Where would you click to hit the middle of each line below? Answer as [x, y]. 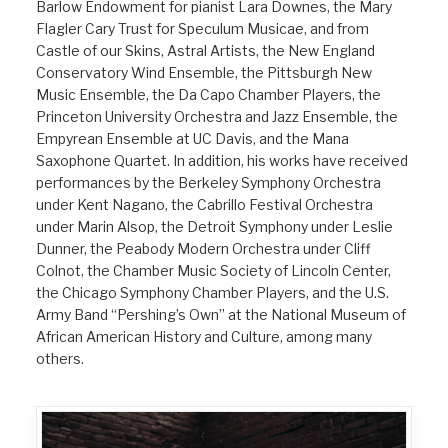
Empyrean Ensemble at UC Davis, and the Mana [192, 138]
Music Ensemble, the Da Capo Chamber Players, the [208, 94]
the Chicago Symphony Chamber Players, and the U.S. [212, 292]
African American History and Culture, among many [204, 336]
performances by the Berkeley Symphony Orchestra [208, 182]
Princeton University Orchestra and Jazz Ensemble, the [217, 116]
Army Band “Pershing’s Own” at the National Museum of [221, 314]
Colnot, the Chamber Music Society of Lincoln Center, [213, 270]
